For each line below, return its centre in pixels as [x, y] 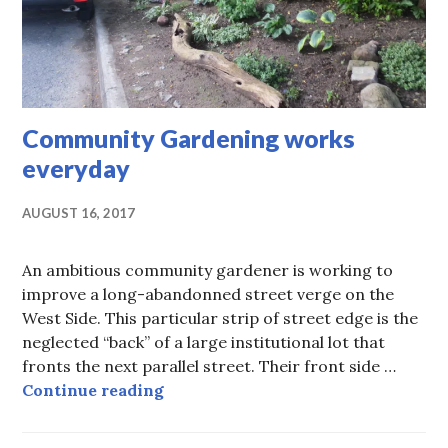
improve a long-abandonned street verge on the [208, 294]
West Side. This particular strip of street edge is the [220, 318]
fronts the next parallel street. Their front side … [209, 366]
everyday [76, 168]
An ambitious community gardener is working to [208, 270]
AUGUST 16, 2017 [79, 213]
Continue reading [93, 390]
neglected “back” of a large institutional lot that [204, 342]
